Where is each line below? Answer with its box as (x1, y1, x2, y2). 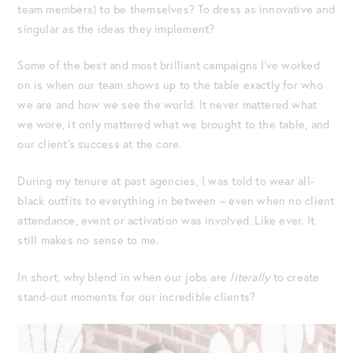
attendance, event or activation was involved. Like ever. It (17, 213, 315, 229)
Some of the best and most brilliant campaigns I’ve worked (17, 58, 320, 73)
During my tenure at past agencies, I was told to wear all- (17, 173, 315, 189)
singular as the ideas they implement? (17, 20, 215, 36)
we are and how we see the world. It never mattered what (17, 97, 318, 113)
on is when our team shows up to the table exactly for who (17, 77, 323, 93)
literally (227, 269, 270, 284)
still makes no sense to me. (17, 232, 159, 248)
